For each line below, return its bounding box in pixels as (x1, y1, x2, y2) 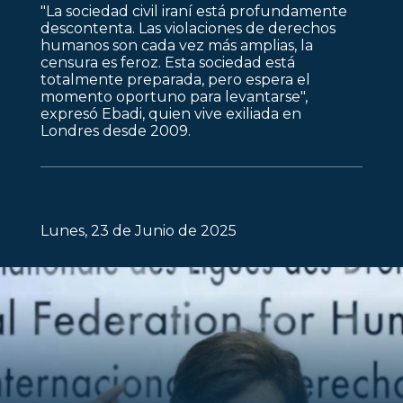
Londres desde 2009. (40, 121, 191, 139)
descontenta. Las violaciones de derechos (40, 19, 336, 37)
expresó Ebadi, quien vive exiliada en (40, 104, 301, 122)
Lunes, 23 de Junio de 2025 (40, 222, 237, 240)
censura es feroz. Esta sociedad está (40, 53, 295, 71)
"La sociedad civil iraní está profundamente (40, 2, 347, 20)
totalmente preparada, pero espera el (40, 70, 310, 88)
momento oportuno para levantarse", (40, 87, 308, 105)
